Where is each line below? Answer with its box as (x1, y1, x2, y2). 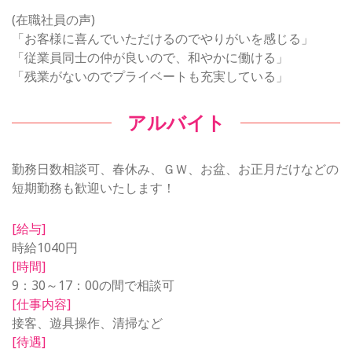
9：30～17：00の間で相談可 (12, 276, 174, 294)
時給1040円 (12, 238, 78, 256)
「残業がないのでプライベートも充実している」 (12, 67, 288, 85)
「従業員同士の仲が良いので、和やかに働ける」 (12, 48, 288, 66)
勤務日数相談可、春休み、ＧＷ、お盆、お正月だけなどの (12, 159, 339, 178)
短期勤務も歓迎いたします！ (12, 178, 175, 196)
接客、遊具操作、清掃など (12, 313, 163, 332)
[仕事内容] (12, 295, 71, 313)
